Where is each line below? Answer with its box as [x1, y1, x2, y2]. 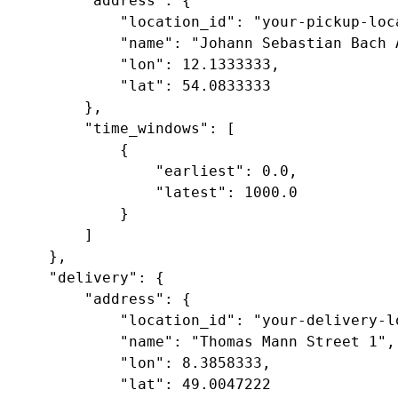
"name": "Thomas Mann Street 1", [13, 333, 395, 350]
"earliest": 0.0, [13, 163, 298, 179]
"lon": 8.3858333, [13, 354, 271, 371]
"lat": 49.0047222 [13, 376, 271, 393]
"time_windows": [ [13, 120, 244, 137]
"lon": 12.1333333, [13, 56, 280, 73]
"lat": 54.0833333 [13, 77, 271, 94]
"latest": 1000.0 [13, 184, 298, 201]
